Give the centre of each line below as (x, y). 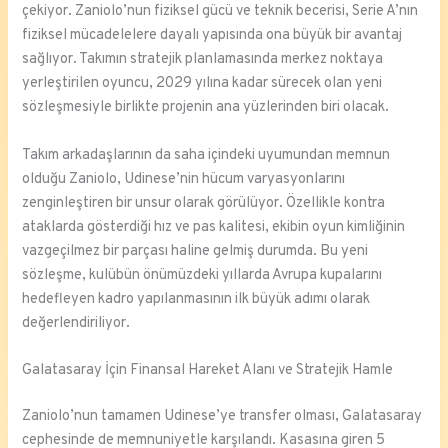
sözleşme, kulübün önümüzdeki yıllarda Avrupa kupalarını (202, 275)
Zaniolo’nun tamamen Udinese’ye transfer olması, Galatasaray (222, 416)
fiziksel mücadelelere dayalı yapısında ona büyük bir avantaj (212, 36)
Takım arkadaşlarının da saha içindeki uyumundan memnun (206, 155)
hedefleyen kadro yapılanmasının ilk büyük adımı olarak (196, 299)
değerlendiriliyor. (76, 323)
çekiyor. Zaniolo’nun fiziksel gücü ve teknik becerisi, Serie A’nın (220, 12)
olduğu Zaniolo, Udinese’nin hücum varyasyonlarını (184, 179)
